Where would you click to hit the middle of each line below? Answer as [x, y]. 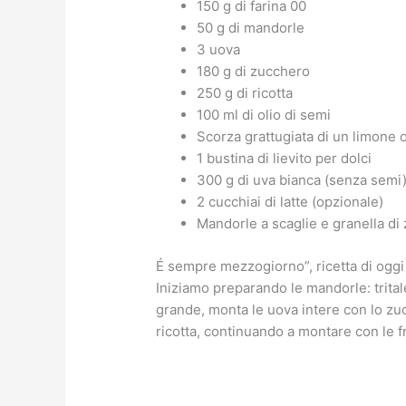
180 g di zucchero [254, 72]
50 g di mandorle [251, 28]
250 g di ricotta [245, 93]
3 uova [219, 50]
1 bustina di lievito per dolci [285, 159]
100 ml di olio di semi [264, 115]
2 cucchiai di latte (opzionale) [290, 202]
